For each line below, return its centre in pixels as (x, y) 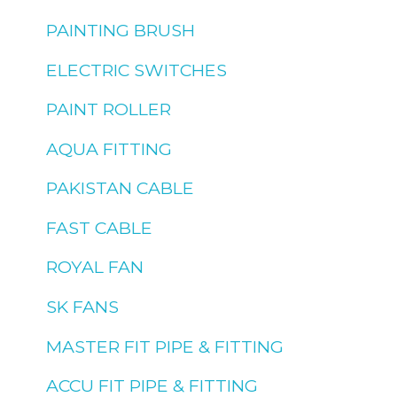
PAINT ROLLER (109, 109)
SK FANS (83, 307)
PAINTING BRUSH (121, 31)
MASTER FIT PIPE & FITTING (165, 346)
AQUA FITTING (109, 148)
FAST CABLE (100, 227)
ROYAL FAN (95, 267)
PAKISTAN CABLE (121, 188)
